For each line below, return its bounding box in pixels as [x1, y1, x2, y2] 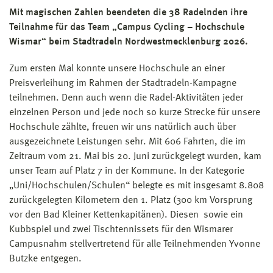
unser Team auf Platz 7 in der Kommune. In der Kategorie [9, 166, 244, 176]
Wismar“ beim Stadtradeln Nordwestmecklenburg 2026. [9, 37, 248, 47]
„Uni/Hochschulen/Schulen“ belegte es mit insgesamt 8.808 [9, 180, 264, 191]
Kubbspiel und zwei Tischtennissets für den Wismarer [9, 224, 233, 235]
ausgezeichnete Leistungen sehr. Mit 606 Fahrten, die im [9, 136, 246, 147]
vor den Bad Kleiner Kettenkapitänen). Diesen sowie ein [9, 210, 243, 220]
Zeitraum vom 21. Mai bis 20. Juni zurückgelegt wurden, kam [9, 151, 261, 161]
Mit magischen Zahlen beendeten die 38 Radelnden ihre [9, 7, 247, 18]
